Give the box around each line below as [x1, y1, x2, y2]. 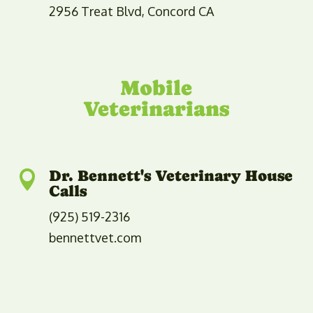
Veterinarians [83, 96, 230, 121]
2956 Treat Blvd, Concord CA [48, 3, 214, 19]
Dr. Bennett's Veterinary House [48, 166, 293, 184]
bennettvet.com [48, 229, 141, 245]
